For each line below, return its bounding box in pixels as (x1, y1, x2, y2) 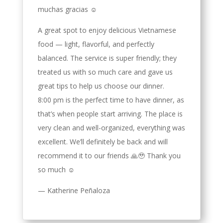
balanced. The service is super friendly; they (37, 53, 177, 63)
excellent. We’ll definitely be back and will (37, 137, 168, 147)
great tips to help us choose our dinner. (37, 81, 164, 91)
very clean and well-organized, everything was (37, 123, 185, 133)
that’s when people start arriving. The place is (37, 109, 183, 119)
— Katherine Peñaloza (37, 186, 110, 196)
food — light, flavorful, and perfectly (37, 39, 154, 49)
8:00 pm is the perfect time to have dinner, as (37, 95, 184, 105)
